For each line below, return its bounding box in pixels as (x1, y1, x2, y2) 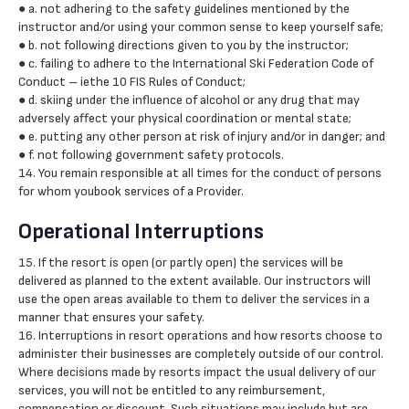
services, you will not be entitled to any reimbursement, (18, 383, 325, 398)
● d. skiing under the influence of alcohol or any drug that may (18, 92, 360, 108)
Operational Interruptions (18, 218, 264, 245)
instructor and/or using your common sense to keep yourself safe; (18, 19, 383, 35)
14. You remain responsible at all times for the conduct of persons (18, 165, 382, 181)
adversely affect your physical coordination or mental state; (18, 110, 351, 126)
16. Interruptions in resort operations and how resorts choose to (18, 328, 383, 343)
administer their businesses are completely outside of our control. (18, 346, 383, 362)
